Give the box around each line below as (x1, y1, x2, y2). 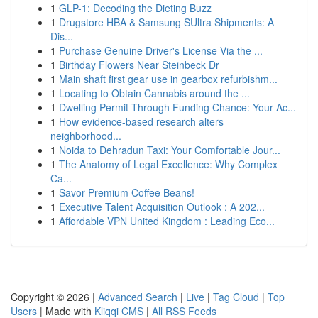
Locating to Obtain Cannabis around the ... (59, 86, 250, 100)
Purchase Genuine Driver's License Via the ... (59, 43, 263, 57)
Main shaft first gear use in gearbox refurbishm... (59, 72, 278, 86)
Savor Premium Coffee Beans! (59, 185, 194, 199)
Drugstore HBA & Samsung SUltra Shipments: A (59, 15, 274, 29)
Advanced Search (98, 290, 177, 304)
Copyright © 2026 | (11, 290, 98, 304)
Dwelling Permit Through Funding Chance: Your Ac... (59, 100, 296, 114)
